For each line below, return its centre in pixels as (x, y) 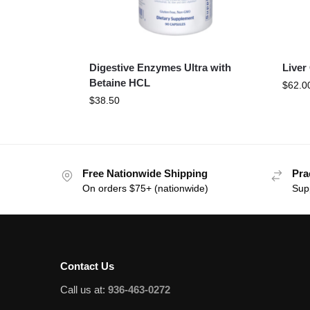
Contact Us (87, 266)
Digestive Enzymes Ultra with (160, 67)
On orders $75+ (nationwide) (145, 189)
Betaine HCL (119, 82)
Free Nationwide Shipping (145, 173)
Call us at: (84, 290)
